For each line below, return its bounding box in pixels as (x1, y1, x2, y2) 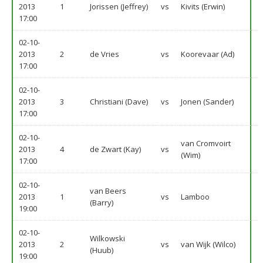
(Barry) (90, 197, 113, 208)
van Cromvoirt (181, 138, 231, 149)
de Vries (90, 49, 119, 59)
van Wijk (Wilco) (181, 239, 235, 249)
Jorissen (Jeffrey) (90, 1, 148, 12)
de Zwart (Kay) (90, 144, 141, 154)
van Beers (90, 186, 126, 196)
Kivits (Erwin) (181, 1, 225, 12)
